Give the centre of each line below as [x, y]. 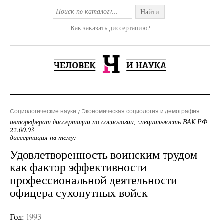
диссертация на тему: [43, 137]
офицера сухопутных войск [79, 192]
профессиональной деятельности [94, 180]
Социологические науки [43, 111]
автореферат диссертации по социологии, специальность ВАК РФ [109, 122]
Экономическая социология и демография [141, 111]
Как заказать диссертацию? [110, 28]
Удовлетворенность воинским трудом [104, 154]
